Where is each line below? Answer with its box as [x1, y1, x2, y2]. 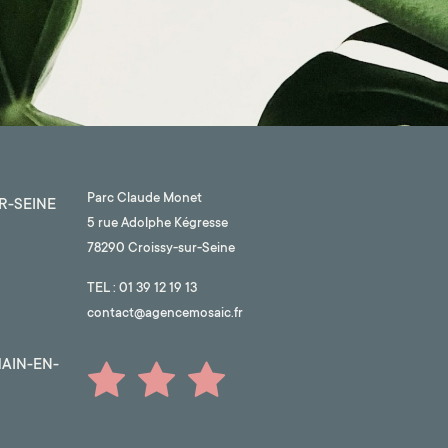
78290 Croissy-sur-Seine [86, 241, 235, 257]
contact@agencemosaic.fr [86, 306, 243, 322]
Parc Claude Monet [86, 191, 202, 207]
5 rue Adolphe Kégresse [86, 216, 228, 232]
